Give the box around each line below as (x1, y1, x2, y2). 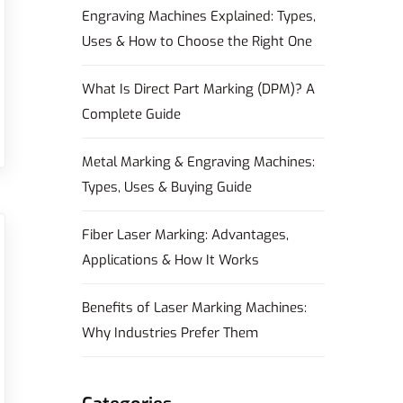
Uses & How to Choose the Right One (82, 32, 312, 50)
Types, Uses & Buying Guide (82, 178, 252, 196)
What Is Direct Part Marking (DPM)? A (82, 80, 315, 98)
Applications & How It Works (82, 251, 259, 269)
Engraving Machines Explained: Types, (82, 7, 316, 25)
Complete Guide (82, 105, 181, 123)
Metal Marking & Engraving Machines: (82, 153, 315, 171)
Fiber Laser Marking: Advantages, (82, 226, 289, 244)
